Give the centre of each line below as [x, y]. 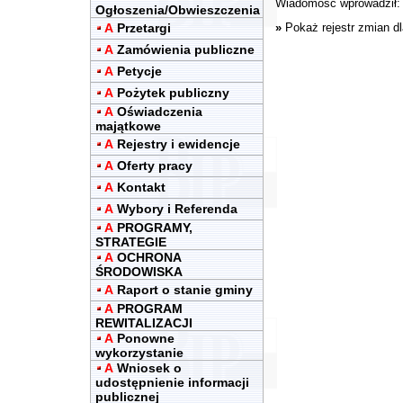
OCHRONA [149, 257]
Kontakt [141, 187]
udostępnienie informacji [172, 382]
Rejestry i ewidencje [179, 144]
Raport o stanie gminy [185, 290]
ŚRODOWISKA [139, 272]
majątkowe [128, 126]
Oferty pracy [155, 166]
